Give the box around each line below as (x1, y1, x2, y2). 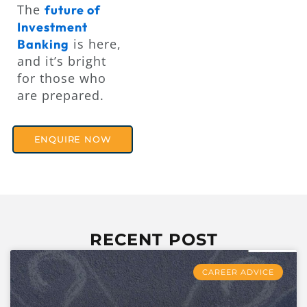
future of (45, 1, 101, 18)
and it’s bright (17, 52, 106, 69)
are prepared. (17, 86, 104, 103)
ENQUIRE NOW (34, 134, 112, 145)
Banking (17, 36, 69, 52)
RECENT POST (89, 230, 218, 250)
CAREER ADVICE (201, 267, 274, 277)
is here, (69, 35, 121, 52)
